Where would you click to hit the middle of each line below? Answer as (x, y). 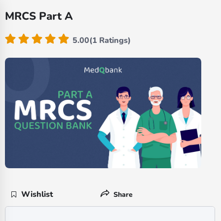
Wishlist (37, 195)
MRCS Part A (39, 16)
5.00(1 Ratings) (102, 40)
